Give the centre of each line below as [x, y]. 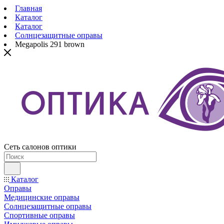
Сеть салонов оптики [40, 147]
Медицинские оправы [42, 197]
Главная [28, 8]
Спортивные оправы [39, 215]
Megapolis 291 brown [50, 44]
